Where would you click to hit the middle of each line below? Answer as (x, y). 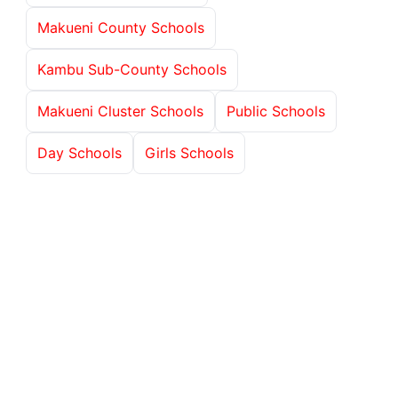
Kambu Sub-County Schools (132, 69)
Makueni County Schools (121, 27)
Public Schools (276, 111)
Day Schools (80, 152)
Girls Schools (189, 152)
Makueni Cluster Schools (120, 111)
